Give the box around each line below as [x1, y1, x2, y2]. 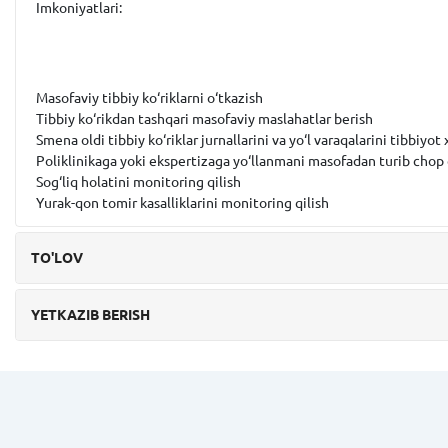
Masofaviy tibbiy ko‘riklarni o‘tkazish [36, 90, 263, 106]
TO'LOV [31, 250, 83, 266]
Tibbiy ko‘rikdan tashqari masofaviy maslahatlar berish [36, 111, 373, 127]
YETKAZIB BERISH [31, 307, 150, 323]
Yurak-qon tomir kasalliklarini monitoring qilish [36, 195, 329, 211]
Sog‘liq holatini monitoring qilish [36, 174, 241, 190]
